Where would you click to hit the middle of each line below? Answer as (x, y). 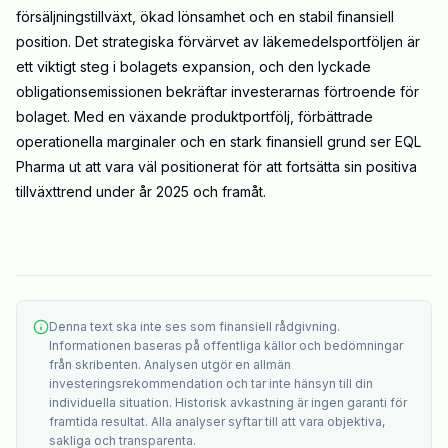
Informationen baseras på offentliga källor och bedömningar (226, 346)
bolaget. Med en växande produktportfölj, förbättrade (194, 117)
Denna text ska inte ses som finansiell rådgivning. (194, 327)
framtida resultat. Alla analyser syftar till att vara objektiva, (217, 422)
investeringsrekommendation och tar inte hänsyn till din (211, 384)
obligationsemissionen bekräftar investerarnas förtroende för (217, 92)
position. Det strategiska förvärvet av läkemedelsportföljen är (218, 42)
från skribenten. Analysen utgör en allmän (170, 365)
